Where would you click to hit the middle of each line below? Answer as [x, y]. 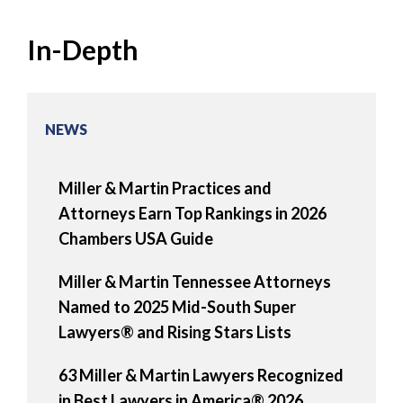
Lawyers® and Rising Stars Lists [175, 332]
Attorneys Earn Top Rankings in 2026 [193, 214]
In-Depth [83, 50]
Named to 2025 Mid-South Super [177, 307]
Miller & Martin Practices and [165, 188]
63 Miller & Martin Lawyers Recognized [201, 376]
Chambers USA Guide [136, 239]
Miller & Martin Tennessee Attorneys [195, 282]
